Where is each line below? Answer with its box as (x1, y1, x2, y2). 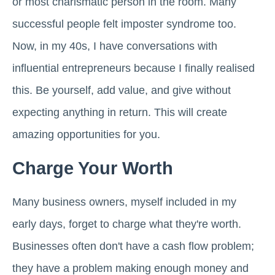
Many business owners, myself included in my (12, 196, 236, 209)
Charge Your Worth (12, 158, 173, 179)
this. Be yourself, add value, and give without (12, 84, 231, 97)
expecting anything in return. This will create (12, 106, 227, 119)
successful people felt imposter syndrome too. (12, 18, 236, 31)
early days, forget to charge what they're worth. (12, 218, 241, 231)
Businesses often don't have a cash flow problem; (12, 240, 254, 253)
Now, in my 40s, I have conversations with (12, 40, 217, 53)
